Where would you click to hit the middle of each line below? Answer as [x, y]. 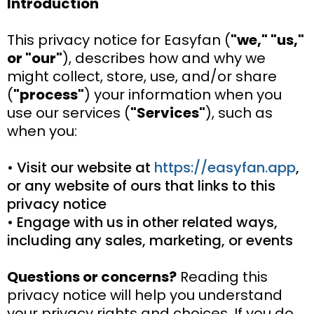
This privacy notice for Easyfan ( [119, 40]
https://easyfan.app [225, 167]
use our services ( [69, 112]
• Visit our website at [81, 167]
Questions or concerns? [92, 277]
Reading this [222, 277]
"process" [49, 94]
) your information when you [183, 94]
